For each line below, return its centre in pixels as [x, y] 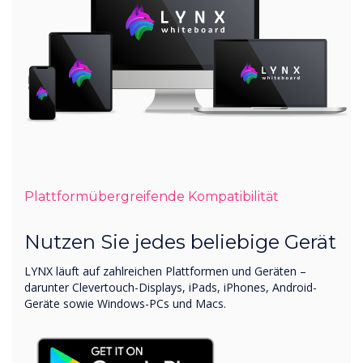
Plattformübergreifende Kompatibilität [152, 196]
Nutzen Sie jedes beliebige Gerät [180, 241]
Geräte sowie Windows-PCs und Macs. [125, 303]
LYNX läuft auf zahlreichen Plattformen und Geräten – [165, 271]
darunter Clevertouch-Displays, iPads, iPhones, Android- [171, 287]
